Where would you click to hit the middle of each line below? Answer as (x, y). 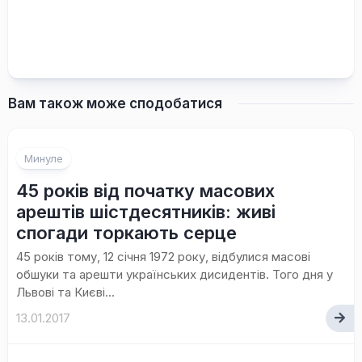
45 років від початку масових (145, 191)
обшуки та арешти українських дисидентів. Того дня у (175, 274)
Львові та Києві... (65, 292)
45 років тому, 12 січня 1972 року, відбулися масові (163, 257)
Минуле (44, 158)
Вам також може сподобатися (115, 103)
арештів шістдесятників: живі (146, 212)
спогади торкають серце (126, 233)
